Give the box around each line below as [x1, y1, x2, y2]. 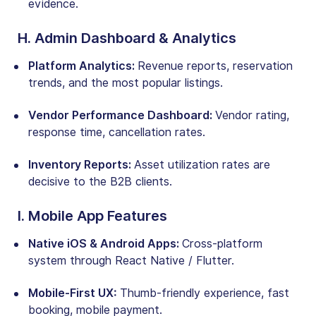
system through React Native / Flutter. [28, 253, 234, 267]
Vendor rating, [215, 108, 289, 122]
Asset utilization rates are [134, 157, 270, 171]
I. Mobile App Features [18, 207, 167, 224]
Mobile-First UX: [28, 286, 120, 300]
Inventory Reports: [28, 157, 134, 171]
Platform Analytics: [28, 59, 138, 73]
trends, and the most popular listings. [28, 75, 223, 90]
